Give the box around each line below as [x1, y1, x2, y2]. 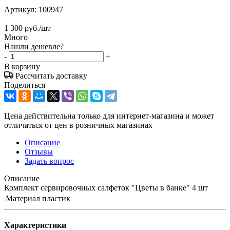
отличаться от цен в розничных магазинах [4, 121, 152, 130]
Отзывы [25, 147, 53, 157]
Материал [6, 194, 40, 203]
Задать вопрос [25, 157, 74, 166]
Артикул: [4, 5, 36, 14]
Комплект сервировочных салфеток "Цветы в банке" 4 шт [4, 183, 208, 193]
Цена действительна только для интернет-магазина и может [4, 111, 214, 121]
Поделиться [4, 81, 45, 90]
